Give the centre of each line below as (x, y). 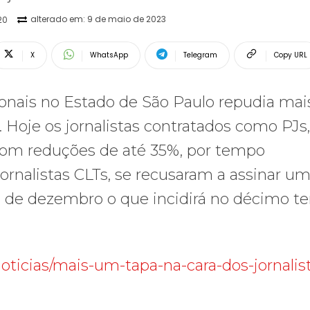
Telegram (200, 55)
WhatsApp (109, 55)
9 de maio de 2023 (127, 19)
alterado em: (58, 19)
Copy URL (291, 55)
